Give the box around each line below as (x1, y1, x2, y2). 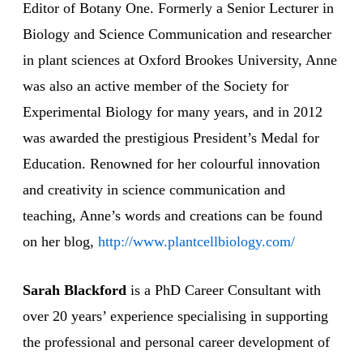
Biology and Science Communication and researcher (23, 26, 331, 43)
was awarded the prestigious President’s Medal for (23, 130, 319, 147)
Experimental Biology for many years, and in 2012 (23, 104, 322, 121)
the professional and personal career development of (23, 334, 330, 351)
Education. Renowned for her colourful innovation (23, 156, 320, 173)
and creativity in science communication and (23, 181, 285, 199)
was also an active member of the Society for (23, 78, 288, 95)
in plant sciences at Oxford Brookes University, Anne (23, 52, 337, 69)
